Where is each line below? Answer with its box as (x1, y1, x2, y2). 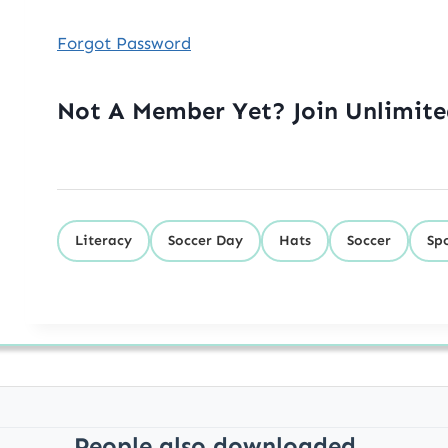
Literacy (75, 231, 132, 249)
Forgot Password (57, 32, 191, 53)
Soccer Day (168, 231, 243, 249)
